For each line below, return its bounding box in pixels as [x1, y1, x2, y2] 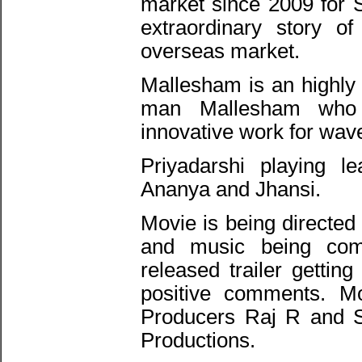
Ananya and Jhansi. [141, 178, 321, 200]
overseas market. [141, 40, 300, 62]
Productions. [141, 329, 255, 351]
